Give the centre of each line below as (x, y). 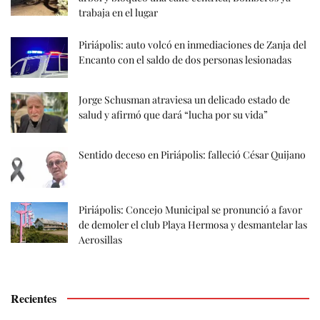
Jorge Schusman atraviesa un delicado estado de (184, 99)
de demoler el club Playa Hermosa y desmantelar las (193, 225)
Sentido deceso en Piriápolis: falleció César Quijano (192, 155)
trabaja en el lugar (118, 12)
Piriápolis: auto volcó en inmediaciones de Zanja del (192, 44)
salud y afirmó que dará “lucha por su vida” (173, 114)
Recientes (34, 299)
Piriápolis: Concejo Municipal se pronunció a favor (190, 210)
